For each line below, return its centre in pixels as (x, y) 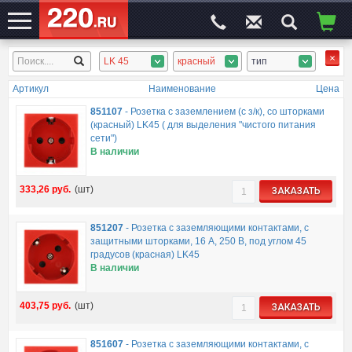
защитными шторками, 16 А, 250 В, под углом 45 (198, 241)
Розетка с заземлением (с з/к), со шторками (227, 111)
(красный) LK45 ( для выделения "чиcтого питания (203, 125)
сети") (103, 138)
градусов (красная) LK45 (145, 254)
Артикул (31, 89)
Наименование (182, 89)
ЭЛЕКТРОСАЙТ (43, 64)
